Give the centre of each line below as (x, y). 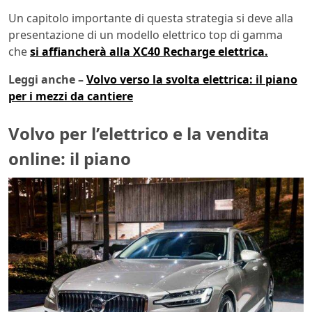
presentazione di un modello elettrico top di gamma (146, 34)
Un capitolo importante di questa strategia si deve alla (151, 18)
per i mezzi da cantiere (71, 96)
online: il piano (70, 158)
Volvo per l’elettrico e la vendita (139, 133)
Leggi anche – (47, 79)
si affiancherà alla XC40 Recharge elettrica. (149, 51)
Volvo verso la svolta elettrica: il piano (192, 79)
